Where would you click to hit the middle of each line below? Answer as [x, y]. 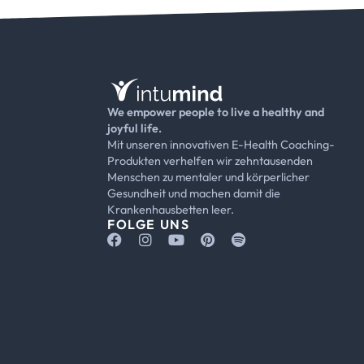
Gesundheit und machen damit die [194, 194]
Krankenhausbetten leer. [171, 210]
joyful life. [134, 129]
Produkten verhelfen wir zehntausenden [210, 161]
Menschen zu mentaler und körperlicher [208, 178]
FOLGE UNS [149, 225]
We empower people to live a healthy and [216, 113]
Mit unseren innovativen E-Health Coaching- [221, 145]
